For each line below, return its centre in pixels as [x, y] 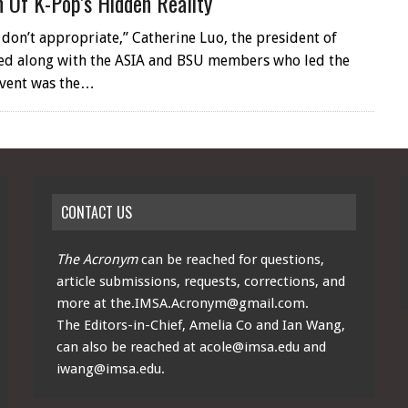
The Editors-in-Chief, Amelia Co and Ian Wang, [201, 325]
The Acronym [97, 260]
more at [84, 303]
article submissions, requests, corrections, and [201, 281]
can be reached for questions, [231, 260]
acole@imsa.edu [250, 347]
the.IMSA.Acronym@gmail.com [208, 303]
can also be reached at [128, 347]
